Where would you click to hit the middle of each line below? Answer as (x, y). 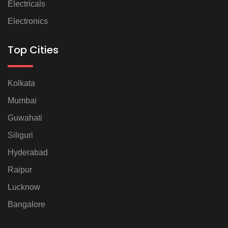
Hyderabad (28, 153)
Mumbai (22, 101)
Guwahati (25, 118)
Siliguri (20, 135)
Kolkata (21, 83)
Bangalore (26, 205)
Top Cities (33, 50)
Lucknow (24, 187)
